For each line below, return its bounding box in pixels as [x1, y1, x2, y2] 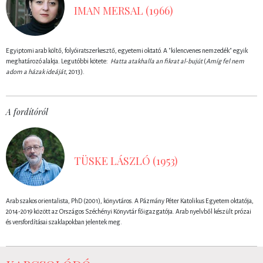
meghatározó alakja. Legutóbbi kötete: [6, 57, 110, 65]
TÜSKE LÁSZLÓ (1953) [74, 154, 178, 168]
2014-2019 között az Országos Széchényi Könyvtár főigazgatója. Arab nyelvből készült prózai [6, 207, 251, 215]
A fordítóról [6, 106, 48, 117]
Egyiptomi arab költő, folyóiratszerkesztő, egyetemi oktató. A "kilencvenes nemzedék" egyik [6, 46, 248, 54]
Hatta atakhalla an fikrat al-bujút [110, 57, 203, 65]
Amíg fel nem [206, 57, 244, 65]
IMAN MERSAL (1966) [74, 4, 173, 18]
